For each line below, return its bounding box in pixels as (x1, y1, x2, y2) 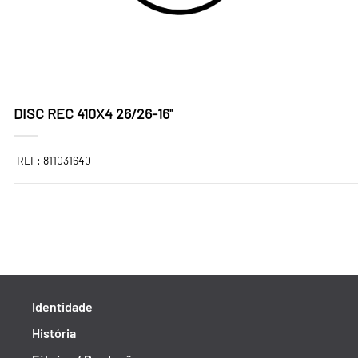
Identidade (32, 299, 93, 314)
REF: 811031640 (17, 153, 91, 167)
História (32, 325, 76, 340)
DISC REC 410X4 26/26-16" (14, 105, 173, 122)
